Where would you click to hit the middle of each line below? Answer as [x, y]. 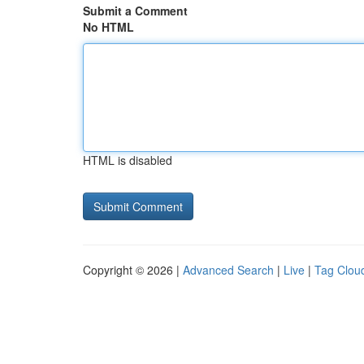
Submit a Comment [135, 11]
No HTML [108, 27]
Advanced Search [228, 270]
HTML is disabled [128, 160]
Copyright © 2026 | [133, 270]
